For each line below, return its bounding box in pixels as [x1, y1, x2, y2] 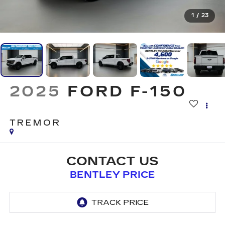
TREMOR [9, 118, 61, 128]
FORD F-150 [67, 82, 187, 101]
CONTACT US [66, 154, 159, 168]
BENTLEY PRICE [70, 169, 155, 180]
